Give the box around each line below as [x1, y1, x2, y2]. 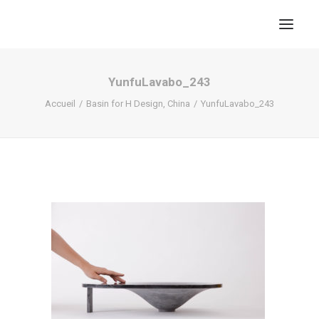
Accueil [45, 98, 75, 109]
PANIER [136, 244, 211, 272]
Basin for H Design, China [86, 98, 190, 109]
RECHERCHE [112, 214, 235, 242]
